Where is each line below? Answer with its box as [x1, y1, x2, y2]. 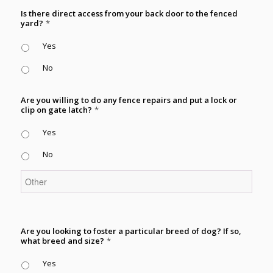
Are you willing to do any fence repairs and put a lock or [20, 94, 237, 105]
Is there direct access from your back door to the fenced [20, 8, 238, 19]
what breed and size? [20, 235, 104, 246]
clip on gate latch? [20, 104, 92, 115]
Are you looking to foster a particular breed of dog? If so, [20, 225, 241, 236]
